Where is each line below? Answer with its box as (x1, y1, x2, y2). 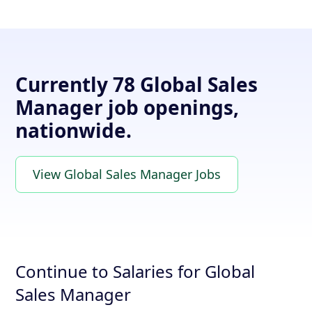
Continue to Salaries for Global (15, 260, 256, 283)
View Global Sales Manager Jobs (33, 166, 221, 182)
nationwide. (15, 117, 132, 143)
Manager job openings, (15, 94, 240, 120)
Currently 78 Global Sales (15, 71, 258, 97)
